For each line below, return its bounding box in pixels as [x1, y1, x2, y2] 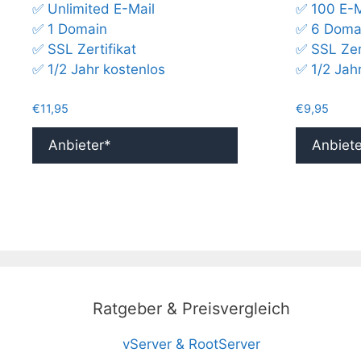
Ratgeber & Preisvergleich [92, 299, 290, 319]
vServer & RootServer [122, 336, 260, 353]
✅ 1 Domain [32, 21, 107, 38]
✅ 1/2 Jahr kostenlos [32, 61, 165, 78]
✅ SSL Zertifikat [32, 41, 136, 58]
